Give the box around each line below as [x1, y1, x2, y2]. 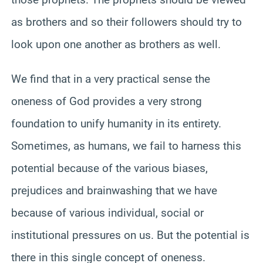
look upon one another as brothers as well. [11, 37, 221, 51]
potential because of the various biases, [11, 161, 208, 175]
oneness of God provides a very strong [11, 94, 202, 108]
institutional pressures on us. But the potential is [11, 228, 249, 242]
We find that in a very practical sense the [11, 72, 210, 86]
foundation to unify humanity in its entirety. [11, 116, 221, 130]
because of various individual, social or [11, 205, 204, 220]
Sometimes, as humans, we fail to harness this [11, 139, 241, 153]
